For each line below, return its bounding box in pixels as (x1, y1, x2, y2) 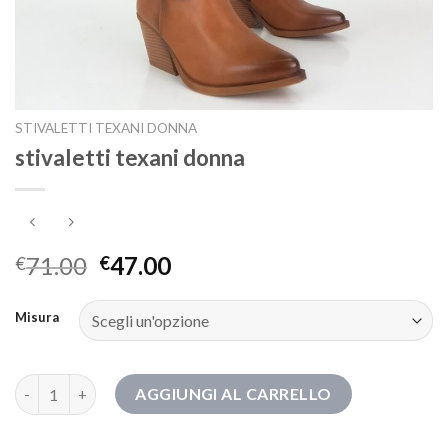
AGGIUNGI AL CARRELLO (135, 384, 332, 404)
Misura (15, 309, 59, 326)
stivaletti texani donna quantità (14, 376, 236, 394)
